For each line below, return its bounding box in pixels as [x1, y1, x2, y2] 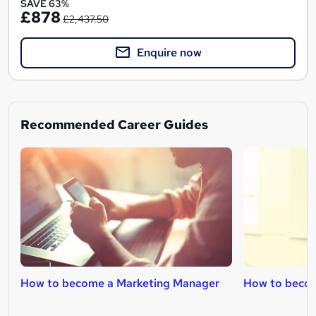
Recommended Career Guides [20, 116, 208, 133]
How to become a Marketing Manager [20, 275, 219, 291]
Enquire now [137, 44, 202, 60]
